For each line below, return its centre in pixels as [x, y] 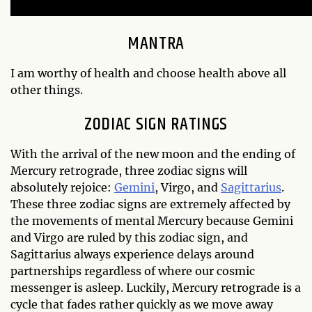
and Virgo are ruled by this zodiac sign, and [129, 237]
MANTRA [156, 43]
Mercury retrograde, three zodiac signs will [129, 170]
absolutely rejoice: [62, 187]
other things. [47, 89]
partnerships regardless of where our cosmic [133, 271]
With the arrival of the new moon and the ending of [153, 154]
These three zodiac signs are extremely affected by [150, 204]
